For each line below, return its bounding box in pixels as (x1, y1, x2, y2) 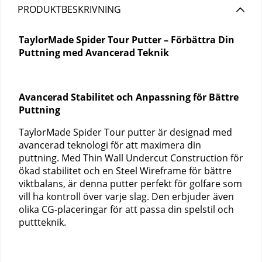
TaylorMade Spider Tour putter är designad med (19, 126, 232, 139)
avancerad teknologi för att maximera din (19, 139, 201, 152)
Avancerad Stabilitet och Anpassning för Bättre (19, 91, 239, 104)
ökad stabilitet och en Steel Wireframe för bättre (19, 164, 232, 178)
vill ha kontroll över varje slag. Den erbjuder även (19, 190, 234, 204)
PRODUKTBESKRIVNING (18, 3, 121, 16)
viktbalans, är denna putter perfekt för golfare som (19, 177, 242, 191)
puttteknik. (19, 216, 66, 229)
